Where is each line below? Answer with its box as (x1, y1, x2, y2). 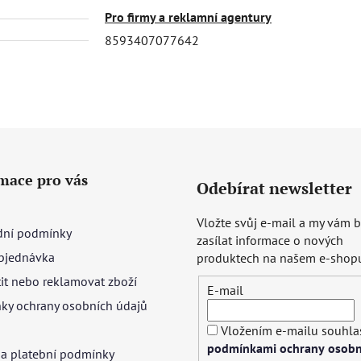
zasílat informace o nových (197, 231, 343, 248)
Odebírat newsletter (197, 176, 352, 199)
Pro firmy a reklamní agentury (105, 8, 272, 25)
